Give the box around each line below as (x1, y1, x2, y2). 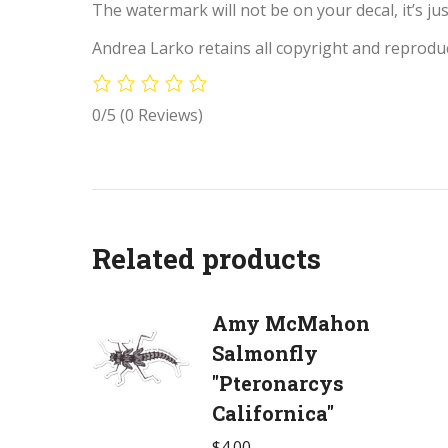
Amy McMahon (212, 310, 370, 337)
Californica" (212, 400, 334, 427)
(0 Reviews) (120, 104, 203, 127)
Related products (92, 240, 321, 278)
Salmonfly (212, 340, 318, 367)
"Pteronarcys (212, 370, 344, 397)
